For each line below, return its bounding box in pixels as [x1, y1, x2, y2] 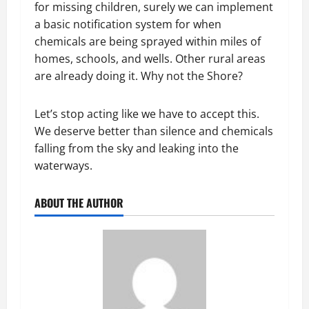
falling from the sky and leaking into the [34, 141, 239, 156]
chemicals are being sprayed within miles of [34, 34, 261, 49]
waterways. [34, 158, 92, 173]
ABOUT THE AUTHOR [34, 195, 123, 211]
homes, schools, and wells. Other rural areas [34, 51, 266, 66]
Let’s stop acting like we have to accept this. [34, 106, 259, 121]
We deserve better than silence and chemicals [34, 123, 273, 139]
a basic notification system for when [34, 17, 221, 32]
